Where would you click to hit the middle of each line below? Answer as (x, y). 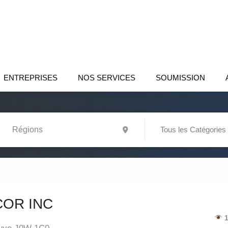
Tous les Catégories (193, 130)
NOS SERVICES (107, 78)
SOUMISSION (180, 78)
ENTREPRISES (31, 78)
